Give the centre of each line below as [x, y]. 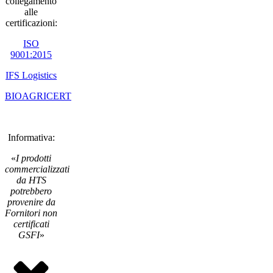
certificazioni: [31, 23]
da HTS [31, 180]
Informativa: [31, 138]
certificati [31, 224]
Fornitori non [31, 213]
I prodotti [34, 158]
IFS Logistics [31, 76]
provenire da [31, 202]
